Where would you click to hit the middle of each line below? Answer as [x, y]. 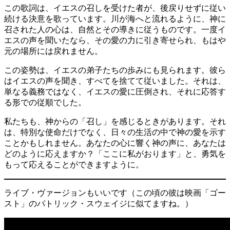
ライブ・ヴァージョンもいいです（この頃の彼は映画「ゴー [115, 193]
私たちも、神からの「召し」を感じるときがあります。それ [115, 121]
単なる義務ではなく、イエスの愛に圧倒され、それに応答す [115, 91]
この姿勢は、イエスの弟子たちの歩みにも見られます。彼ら [115, 70]
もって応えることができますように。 [74, 164]
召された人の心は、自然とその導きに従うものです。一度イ [115, 29]
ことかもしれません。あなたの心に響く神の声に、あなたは [115, 143]
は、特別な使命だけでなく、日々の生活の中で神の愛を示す [115, 132]
